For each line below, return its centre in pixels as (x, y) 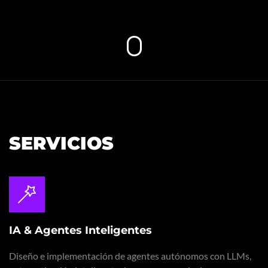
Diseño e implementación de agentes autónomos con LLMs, (130, 256)
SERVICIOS (61, 143)
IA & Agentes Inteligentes (80, 230)
